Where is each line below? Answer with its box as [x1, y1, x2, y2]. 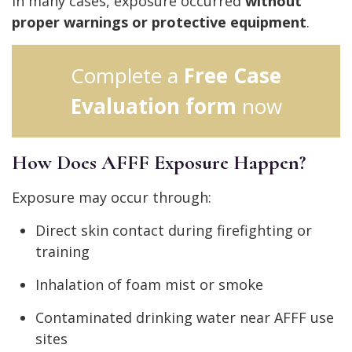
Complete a [71, 61, 184, 90]
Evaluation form [70, 92, 236, 121]
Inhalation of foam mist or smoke [35, 275, 263, 295]
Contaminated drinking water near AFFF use [35, 308, 334, 328]
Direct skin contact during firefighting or [35, 221, 312, 240]
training [35, 242, 90, 262]
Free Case [184, 61, 281, 90]
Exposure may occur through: [12, 188, 211, 207]
